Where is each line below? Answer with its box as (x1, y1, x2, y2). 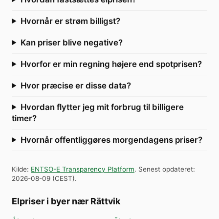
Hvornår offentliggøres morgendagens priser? (20, 134, 202, 145)
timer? (12, 113, 37, 123)
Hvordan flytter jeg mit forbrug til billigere (20, 102, 184, 112)
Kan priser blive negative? (20, 37, 123, 47)
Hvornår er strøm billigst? (20, 16, 120, 26)
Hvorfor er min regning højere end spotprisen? (20, 59, 202, 69)
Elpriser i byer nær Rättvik (12, 196, 120, 206)
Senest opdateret (138, 165, 193, 173)
